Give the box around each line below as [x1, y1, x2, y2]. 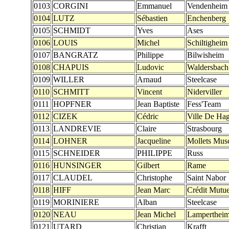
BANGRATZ [53, 51, 98, 59]
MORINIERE [53, 198, 99, 207]
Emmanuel [137, 2, 172, 10]
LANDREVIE [53, 124, 101, 133]
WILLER [53, 75, 84, 84]
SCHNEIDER [53, 149, 100, 157]
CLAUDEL [53, 173, 93, 182]
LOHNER [53, 136, 87, 145]
